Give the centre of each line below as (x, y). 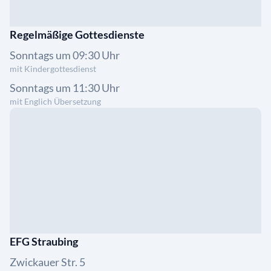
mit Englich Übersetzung (55, 101)
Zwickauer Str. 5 (47, 262)
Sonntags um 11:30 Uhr (65, 88)
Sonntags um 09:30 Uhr (65, 55)
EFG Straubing (44, 241)
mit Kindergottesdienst (53, 69)
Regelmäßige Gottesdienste (77, 34)
